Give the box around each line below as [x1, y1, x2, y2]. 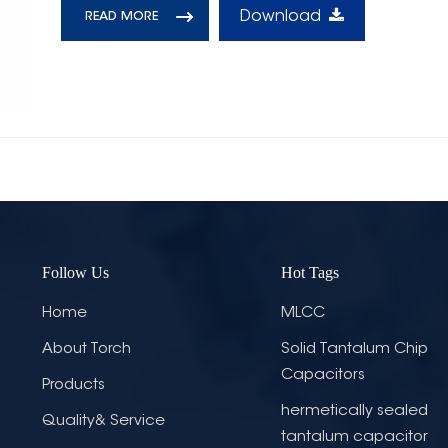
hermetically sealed [280, 404, 428, 420]
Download [239, 8, 321, 25]
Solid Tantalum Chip [280, 342, 428, 358]
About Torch [41, 342, 131, 358]
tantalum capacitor [280, 430, 428, 446]
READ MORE [85, 10, 159, 23]
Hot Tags [280, 264, 339, 282]
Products [41, 378, 105, 394]
